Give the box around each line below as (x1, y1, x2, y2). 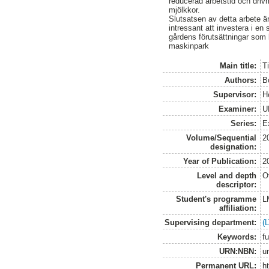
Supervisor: (213, 89, 257, 99)
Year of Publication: (183, 156, 257, 166)
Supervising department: (165, 217, 257, 227)
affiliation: (219, 203, 257, 213)
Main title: (220, 61, 257, 70)
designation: (210, 142, 257, 151)
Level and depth (197, 171, 257, 180)
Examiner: (219, 104, 257, 113)
